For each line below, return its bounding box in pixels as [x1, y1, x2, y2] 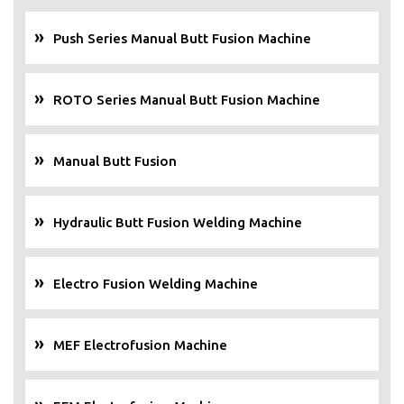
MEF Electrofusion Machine [53, 337, 227, 353]
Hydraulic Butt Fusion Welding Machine [53, 215, 302, 231]
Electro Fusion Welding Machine [53, 276, 258, 292]
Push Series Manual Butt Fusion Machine [53, 31, 311, 47]
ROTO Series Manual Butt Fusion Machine [53, 92, 320, 108]
